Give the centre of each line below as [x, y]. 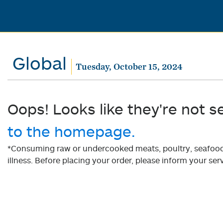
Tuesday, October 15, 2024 [129, 66]
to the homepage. [71, 131]
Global [40, 63]
